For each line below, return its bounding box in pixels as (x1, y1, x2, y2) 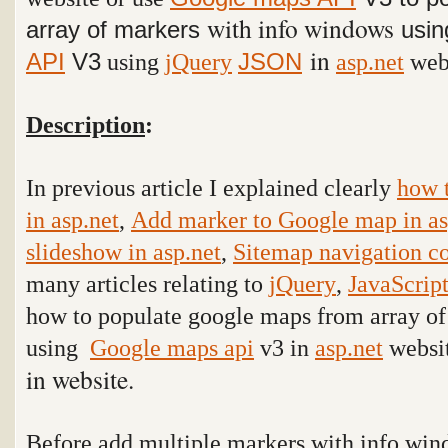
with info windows (207, 11, 394, 45)
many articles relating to (26, 270, 269, 297)
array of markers (26, 16, 207, 43)
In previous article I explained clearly (26, 174, 397, 201)
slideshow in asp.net (26, 238, 221, 265)
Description (26, 111, 145, 138)
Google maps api (90, 334, 254, 361)
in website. (26, 362, 134, 396)
